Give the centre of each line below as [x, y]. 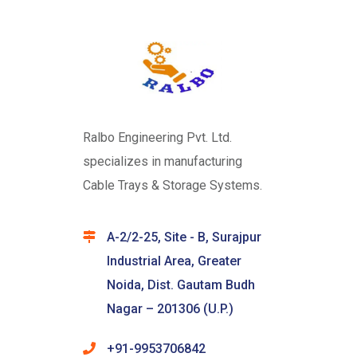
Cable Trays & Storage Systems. [173, 186]
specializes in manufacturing [163, 162]
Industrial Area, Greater [174, 261]
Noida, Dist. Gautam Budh [181, 285]
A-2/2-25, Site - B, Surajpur [184, 237]
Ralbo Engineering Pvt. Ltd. [157, 138]
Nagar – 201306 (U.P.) [170, 309]
